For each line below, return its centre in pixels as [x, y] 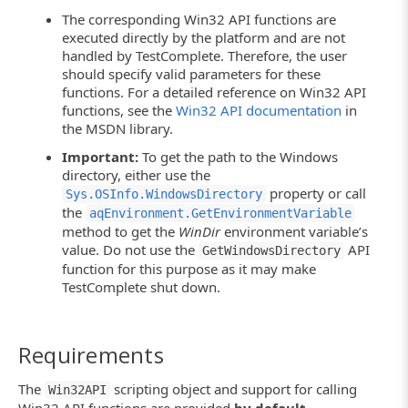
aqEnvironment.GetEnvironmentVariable [221, 213]
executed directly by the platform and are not [204, 37]
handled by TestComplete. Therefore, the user [205, 55]
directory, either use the [137, 174]
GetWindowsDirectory [272, 250]
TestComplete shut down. [142, 286]
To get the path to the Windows [239, 156]
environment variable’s [295, 231]
